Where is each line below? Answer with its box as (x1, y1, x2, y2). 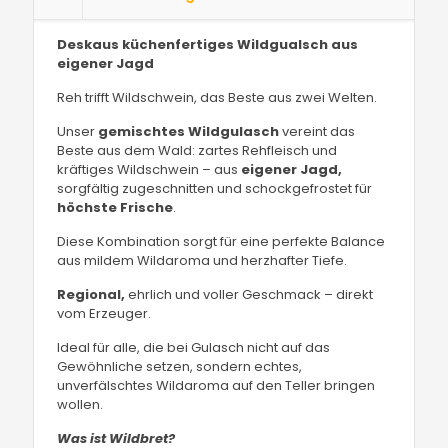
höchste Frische (57, 198, 174, 217)
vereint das (279, 122, 356, 141)
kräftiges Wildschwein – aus (57, 160, 242, 179)
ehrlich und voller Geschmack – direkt (125, 285, 374, 304)
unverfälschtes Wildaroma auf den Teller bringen (57, 376, 376, 395)
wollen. (57, 395, 104, 414)
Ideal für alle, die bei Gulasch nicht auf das (57, 338, 331, 357)
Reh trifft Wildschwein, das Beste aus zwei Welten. (57, 88, 378, 107)
